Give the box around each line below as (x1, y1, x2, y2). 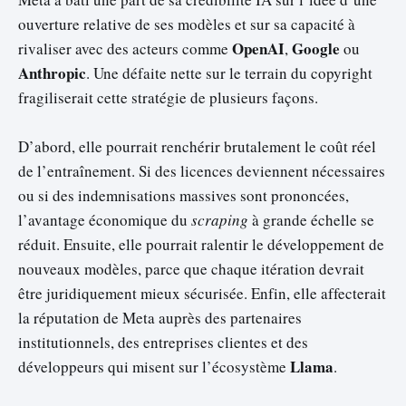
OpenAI (232, 36, 285, 60)
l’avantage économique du (18, 208, 191, 230)
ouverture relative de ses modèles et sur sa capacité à (18, 13, 355, 34)
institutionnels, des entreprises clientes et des (18, 331, 308, 353)
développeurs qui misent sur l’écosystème (18, 355, 290, 377)
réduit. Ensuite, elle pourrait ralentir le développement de (18, 233, 384, 255)
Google (292, 36, 340, 60)
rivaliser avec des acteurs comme (18, 37, 232, 59)
